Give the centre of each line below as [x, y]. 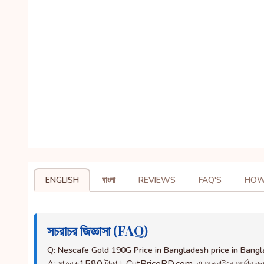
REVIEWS [157, 180]
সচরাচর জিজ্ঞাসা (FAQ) [98, 230]
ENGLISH [62, 180]
